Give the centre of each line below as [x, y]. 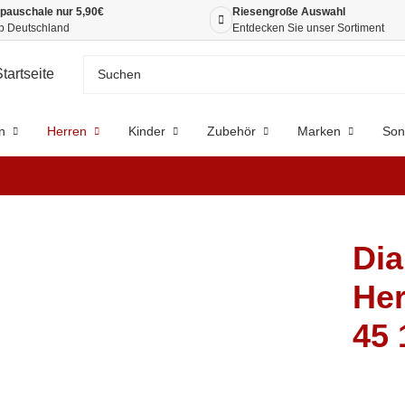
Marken [319, 131]
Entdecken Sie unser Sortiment [308, 28]
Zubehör [231, 131]
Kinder [146, 131]
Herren [66, 131]
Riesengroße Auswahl [289, 12]
